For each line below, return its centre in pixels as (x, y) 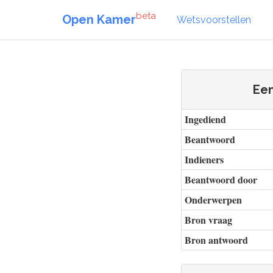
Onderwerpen (213, 200)
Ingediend (205, 119)
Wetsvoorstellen (214, 19)
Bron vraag (208, 220)
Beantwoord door (221, 179)
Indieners (204, 159)
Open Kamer (99, 19)
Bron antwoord (216, 240)
